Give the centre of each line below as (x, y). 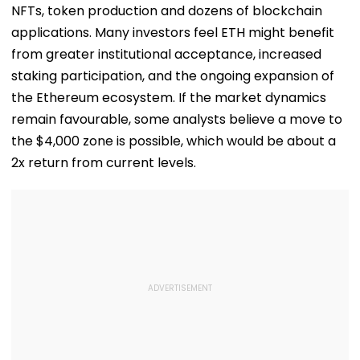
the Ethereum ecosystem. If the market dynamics (169, 97)
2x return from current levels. (104, 162)
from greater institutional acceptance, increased (166, 54)
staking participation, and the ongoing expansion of (173, 76)
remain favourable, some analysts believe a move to (177, 119)
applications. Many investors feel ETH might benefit (173, 32)
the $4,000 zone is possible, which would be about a (174, 141)
